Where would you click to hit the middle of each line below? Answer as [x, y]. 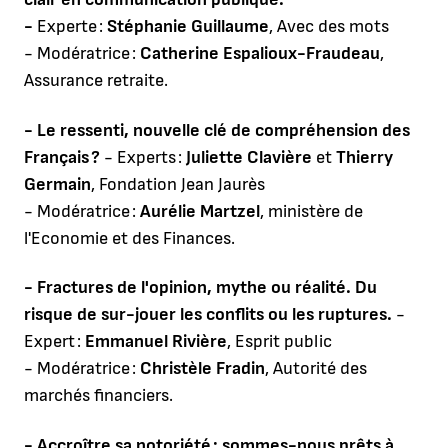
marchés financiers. [98, 396]
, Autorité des [316, 369]
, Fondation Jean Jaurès [178, 184]
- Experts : [143, 157]
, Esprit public [279, 342]
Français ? [62, 157]
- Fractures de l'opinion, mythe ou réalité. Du [200, 288]
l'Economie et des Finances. [129, 238]
